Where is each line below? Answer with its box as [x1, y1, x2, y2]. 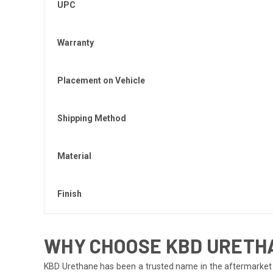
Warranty [57, 37, 94, 48]
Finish [57, 188, 82, 199]
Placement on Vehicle [57, 75, 145, 85]
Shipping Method [57, 113, 126, 123]
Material [57, 151, 91, 161]
